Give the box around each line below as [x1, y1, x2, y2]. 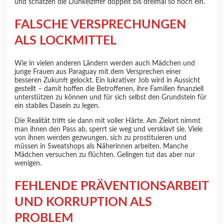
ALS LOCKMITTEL [14, 34, 117, 47]
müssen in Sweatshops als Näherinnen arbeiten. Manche [14, 143, 188, 150]
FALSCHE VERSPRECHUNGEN [14, 18, 186, 31]
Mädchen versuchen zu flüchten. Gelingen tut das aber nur [14, 151, 195, 159]
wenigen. [14, 160, 42, 167]
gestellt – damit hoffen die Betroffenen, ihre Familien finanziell [14, 85, 204, 92]
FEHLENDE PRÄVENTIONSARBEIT [14, 180, 209, 193]
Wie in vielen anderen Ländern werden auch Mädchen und [14, 59, 195, 67]
